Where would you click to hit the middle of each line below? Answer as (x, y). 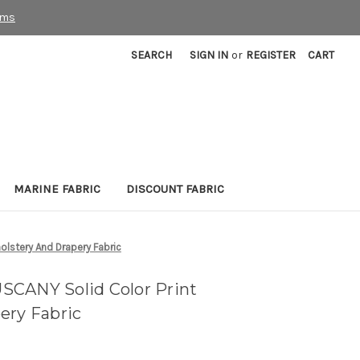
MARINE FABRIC (57, 189)
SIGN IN (209, 55)
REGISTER (271, 55)
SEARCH (152, 55)
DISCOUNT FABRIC (175, 189)
